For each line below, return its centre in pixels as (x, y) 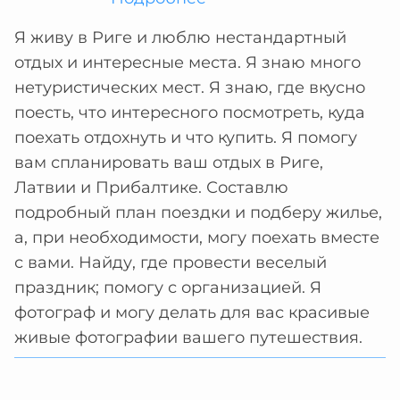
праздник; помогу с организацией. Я (168, 287)
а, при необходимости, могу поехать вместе (197, 237)
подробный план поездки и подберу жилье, (198, 212)
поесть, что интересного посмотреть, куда (190, 112)
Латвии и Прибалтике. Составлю (151, 187)
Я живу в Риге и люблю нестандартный (180, 37)
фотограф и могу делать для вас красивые (192, 312)
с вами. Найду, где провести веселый (171, 262)
